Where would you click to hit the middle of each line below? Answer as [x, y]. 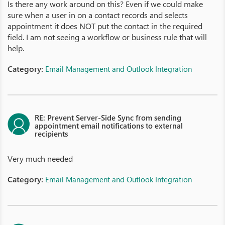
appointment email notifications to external [109, 126]
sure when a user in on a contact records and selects [98, 15]
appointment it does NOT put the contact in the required [105, 26]
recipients [51, 134]
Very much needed [40, 158]
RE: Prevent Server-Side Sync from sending [108, 118]
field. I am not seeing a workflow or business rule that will [107, 37]
